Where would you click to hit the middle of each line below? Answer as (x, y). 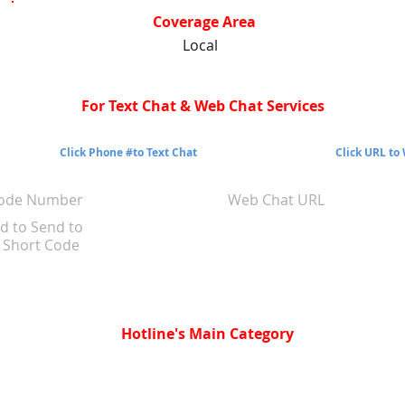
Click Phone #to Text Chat (128, 152)
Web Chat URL (276, 200)
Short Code (43, 245)
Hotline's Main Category (207, 334)
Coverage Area (204, 22)
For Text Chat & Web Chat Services (202, 106)
